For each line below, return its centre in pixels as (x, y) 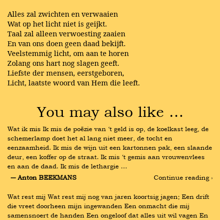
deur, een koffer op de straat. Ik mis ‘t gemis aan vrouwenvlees (106, 157)
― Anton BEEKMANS (43, 177)
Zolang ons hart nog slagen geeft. (63, 63)
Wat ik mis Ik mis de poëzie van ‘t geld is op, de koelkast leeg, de (108, 129)
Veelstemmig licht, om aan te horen (68, 53)
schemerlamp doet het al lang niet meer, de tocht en (90, 138)
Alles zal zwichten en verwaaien (63, 14)
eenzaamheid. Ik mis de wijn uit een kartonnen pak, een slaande (110, 148)
